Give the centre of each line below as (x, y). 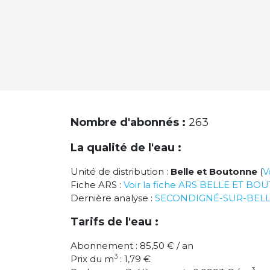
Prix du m (92, 259)
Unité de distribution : (121, 171)
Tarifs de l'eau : (115, 222)
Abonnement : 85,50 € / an (132, 246)
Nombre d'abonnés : (130, 122)
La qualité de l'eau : (126, 148)
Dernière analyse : (113, 198)
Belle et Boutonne (214, 171)
